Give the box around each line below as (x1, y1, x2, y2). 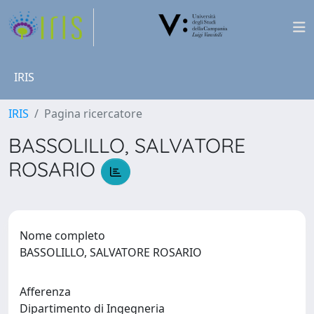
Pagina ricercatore (44, 106, 142, 121)
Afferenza (20, 283, 71, 299)
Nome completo (20, 227, 105, 243)
